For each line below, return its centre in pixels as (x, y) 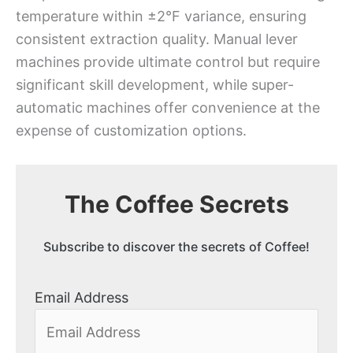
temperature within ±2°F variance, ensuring (161, 16)
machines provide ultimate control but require (168, 61)
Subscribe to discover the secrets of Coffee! (176, 247)
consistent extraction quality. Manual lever (157, 39)
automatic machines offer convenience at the (168, 107)
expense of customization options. (131, 130)
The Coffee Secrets (176, 204)
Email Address (82, 298)
